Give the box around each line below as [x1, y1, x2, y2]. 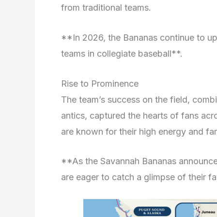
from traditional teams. [61, 2, 151, 13]
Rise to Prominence [61, 78, 139, 89]
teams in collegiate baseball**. [61, 48, 183, 59]
